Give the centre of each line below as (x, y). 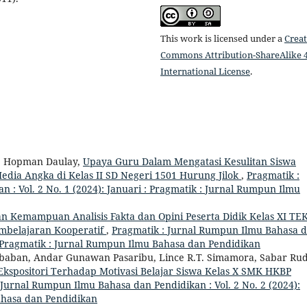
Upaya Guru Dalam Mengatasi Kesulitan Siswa (189, 162)
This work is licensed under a (222, 39)
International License (205, 72)
